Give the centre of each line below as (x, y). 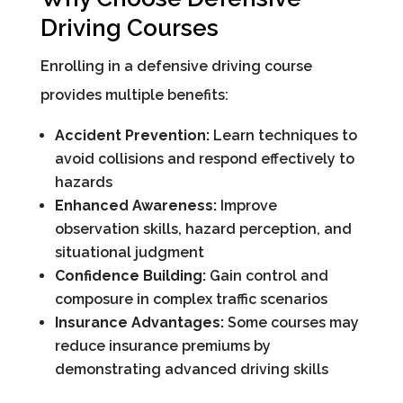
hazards (83, 183)
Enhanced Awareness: (135, 206)
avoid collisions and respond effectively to (204, 159)
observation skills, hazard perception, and (203, 229)
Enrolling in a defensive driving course (176, 67)
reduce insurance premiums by (162, 346)
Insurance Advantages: (139, 323)
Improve (246, 206)
